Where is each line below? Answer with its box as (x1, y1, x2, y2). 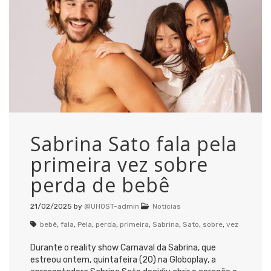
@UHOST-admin (84, 201, 139, 211)
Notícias (152, 201, 181, 211)
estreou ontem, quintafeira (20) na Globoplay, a (30, 254, 216, 265)
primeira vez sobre (30, 151, 208, 177)
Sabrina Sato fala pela (30, 130, 237, 157)
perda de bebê (30, 171, 170, 198)
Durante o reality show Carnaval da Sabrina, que (30, 242, 216, 253)
